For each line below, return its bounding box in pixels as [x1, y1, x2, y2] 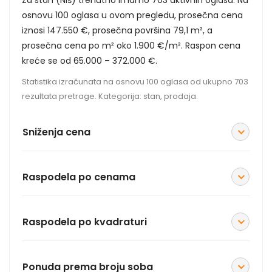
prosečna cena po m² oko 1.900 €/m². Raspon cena [22, 39, 240, 52]
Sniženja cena [22, 124, 90, 139]
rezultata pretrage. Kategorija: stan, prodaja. [22, 90, 198, 103]
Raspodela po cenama [22, 169, 135, 184]
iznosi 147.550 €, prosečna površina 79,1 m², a [22, 24, 212, 37]
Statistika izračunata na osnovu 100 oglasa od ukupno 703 [22, 76, 248, 88]
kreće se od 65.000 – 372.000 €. [22, 55, 157, 67]
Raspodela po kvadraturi [22, 214, 147, 229]
